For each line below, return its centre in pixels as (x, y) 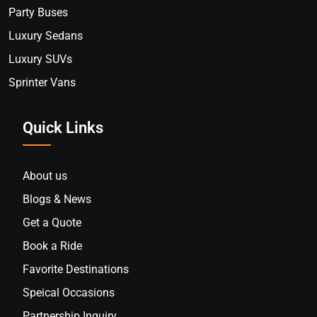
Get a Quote (52, 222)
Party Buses (38, 12)
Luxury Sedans (46, 35)
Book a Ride (52, 246)
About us (45, 175)
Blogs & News (57, 199)
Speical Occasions (69, 292)
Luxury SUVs (40, 59)
